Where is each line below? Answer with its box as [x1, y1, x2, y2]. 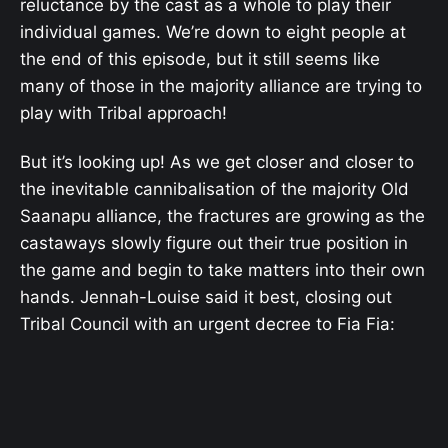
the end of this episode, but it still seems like [20, 49, 380, 70]
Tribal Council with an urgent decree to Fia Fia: [20, 313, 395, 334]
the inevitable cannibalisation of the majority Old [20, 178, 409, 199]
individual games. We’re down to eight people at [20, 22, 406, 43]
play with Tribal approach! [20, 103, 227, 124]
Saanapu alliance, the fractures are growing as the [20, 205, 425, 226]
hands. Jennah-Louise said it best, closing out [20, 286, 392, 307]
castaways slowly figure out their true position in [20, 232, 408, 253]
